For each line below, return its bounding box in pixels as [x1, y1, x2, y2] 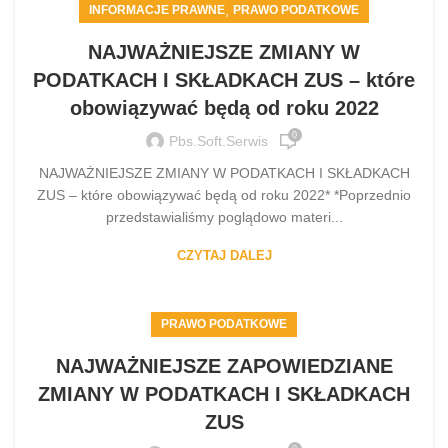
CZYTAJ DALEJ [176, 247, 272, 263]
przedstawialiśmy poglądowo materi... [105, 208, 343, 225]
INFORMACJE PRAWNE [89, 2, 225, 17]
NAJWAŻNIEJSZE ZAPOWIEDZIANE [55, 354, 393, 377]
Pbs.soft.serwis [168, 133, 268, 150]
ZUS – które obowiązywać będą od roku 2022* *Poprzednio [37, 186, 411, 203]
